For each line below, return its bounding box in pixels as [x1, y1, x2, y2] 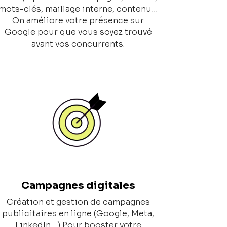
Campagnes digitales [21, 179, 135, 193]
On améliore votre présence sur [12, 15, 144, 26]
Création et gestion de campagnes [6, 197, 150, 208]
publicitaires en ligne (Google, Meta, [2, 208, 155, 219]
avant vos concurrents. [31, 39, 125, 50]
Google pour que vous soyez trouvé [4, 27, 152, 38]
